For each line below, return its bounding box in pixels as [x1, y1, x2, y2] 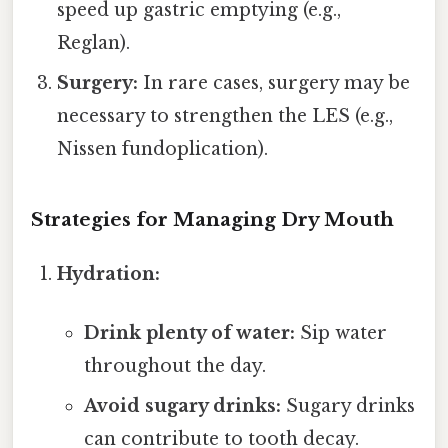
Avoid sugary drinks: [83, 395, 281, 418]
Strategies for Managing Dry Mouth [31, 207, 394, 231]
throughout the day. [83, 355, 266, 378]
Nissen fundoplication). [57, 138, 269, 161]
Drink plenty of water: [83, 322, 295, 345]
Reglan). [57, 32, 131, 55]
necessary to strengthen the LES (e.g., [57, 105, 394, 128]
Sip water [294, 322, 387, 345]
